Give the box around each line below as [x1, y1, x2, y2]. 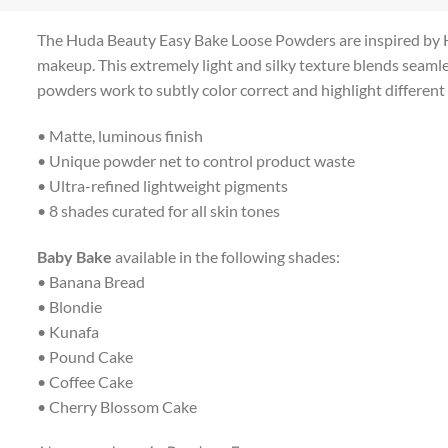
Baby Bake [36, 246, 115, 266]
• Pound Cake [36, 346, 133, 366]
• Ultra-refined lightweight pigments [36, 175, 288, 195]
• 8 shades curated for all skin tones [36, 200, 280, 220]
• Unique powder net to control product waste [36, 150, 355, 170]
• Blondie [36, 296, 102, 316]
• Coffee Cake [36, 371, 133, 391]
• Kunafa [36, 321, 99, 341]
